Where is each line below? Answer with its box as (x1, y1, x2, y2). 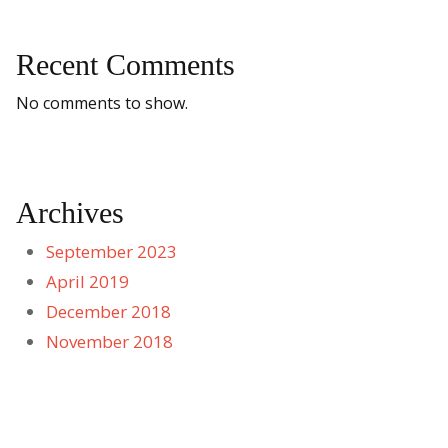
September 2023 (46, 240, 177, 264)
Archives (16, 196, 124, 230)
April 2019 (46, 270, 129, 294)
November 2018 (46, 330, 173, 354)
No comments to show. (16, 92, 188, 115)
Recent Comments (16, 48, 235, 82)
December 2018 (46, 300, 171, 324)
